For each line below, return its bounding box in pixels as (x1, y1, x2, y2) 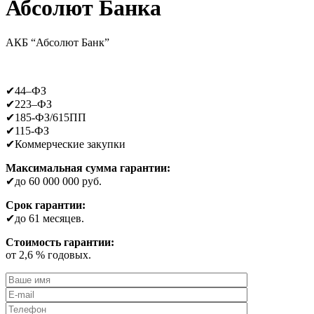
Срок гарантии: (6, 198, 86, 211)
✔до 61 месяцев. (6, 212, 84, 224)
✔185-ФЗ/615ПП (6, 111, 86, 123)
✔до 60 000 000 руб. (6, 175, 102, 187)
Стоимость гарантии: (6, 235, 114, 248)
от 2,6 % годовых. (6, 248, 91, 261)
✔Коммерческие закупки (6, 137, 125, 150)
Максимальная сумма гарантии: (6, 161, 170, 174)
